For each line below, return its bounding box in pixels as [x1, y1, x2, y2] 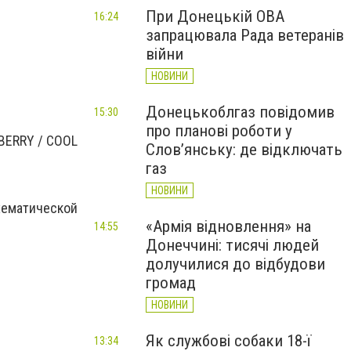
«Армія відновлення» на [146, 217, 311, 236]
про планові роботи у [146, 121, 292, 140]
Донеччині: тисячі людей [146, 236, 319, 255]
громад [146, 273, 196, 292]
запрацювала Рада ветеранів [146, 26, 344, 45]
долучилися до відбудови [146, 255, 325, 273]
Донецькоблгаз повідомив [146, 103, 335, 121]
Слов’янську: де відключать [146, 140, 342, 159]
